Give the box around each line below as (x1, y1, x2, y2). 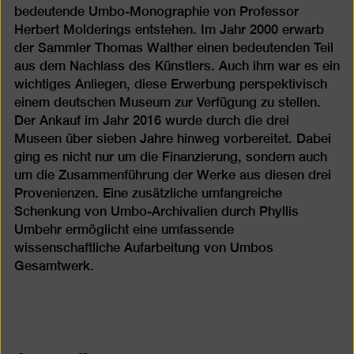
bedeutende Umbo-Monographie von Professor (13, 3, 299, 19)
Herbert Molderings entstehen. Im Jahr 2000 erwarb (13, 21, 324, 37)
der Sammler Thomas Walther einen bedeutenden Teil (13, 40, 333, 55)
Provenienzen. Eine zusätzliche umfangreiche (13, 185, 282, 201)
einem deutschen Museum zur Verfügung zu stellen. (13, 94, 321, 110)
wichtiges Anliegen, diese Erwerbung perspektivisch (13, 76, 327, 92)
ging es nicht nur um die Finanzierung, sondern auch (13, 149, 327, 164)
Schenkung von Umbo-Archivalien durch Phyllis (13, 203, 299, 219)
